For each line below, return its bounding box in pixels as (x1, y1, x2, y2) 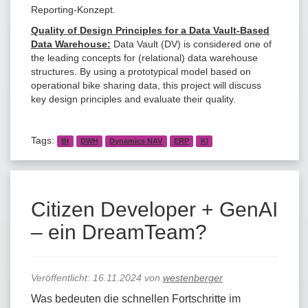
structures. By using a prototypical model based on (31, 65, 251, 77)
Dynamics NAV (109, 136, 163, 145)
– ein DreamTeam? (31, 220, 207, 243)
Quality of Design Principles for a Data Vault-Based (31, 24, 269, 36)
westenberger (163, 272, 223, 283)
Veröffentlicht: (31, 272, 93, 283)
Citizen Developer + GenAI (31, 197, 278, 221)
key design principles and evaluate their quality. (31, 93, 236, 104)
